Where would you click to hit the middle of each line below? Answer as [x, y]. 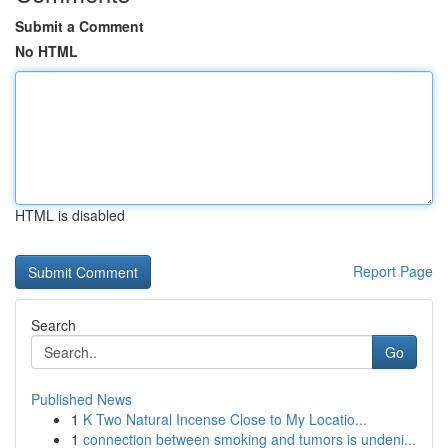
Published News [81, 399]
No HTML [46, 51]
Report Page [393, 271]
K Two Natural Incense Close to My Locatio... [225, 419]
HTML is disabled [70, 215]
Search [53, 325]
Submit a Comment [79, 26]
